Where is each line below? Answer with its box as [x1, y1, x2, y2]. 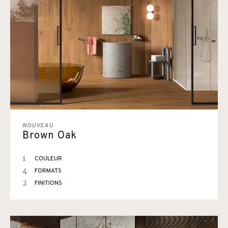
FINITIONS [35, 179, 62, 187]
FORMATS [35, 167, 62, 175]
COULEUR [35, 155, 62, 163]
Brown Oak [22, 129, 77, 142]
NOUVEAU [22, 122, 53, 130]
